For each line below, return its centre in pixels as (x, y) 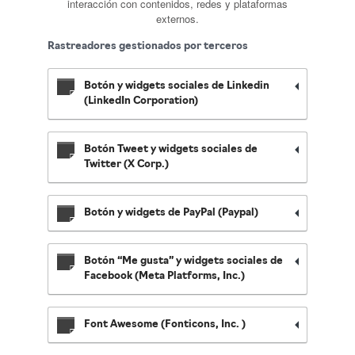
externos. (177, 19)
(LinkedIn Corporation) (141, 101)
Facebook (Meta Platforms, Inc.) (164, 276)
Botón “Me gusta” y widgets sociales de (183, 261)
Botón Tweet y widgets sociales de (171, 149)
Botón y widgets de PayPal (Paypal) (171, 213)
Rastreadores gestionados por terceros (148, 46)
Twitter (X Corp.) (126, 164)
